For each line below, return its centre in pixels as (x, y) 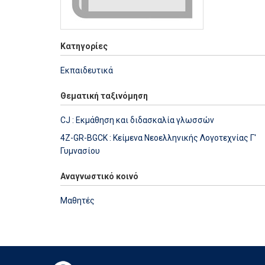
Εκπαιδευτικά (87, 70)
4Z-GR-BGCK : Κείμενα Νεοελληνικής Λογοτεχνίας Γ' (158, 138)
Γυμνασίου (80, 151)
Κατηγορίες (84, 46)
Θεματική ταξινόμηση (104, 96)
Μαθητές (77, 200)
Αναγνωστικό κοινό (99, 176)
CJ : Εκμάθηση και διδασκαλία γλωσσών (137, 120)
